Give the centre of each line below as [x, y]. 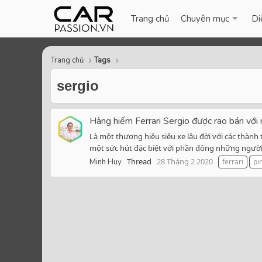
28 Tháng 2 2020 [185, 162]
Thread [139, 162]
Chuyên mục [205, 19]
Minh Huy [106, 162]
